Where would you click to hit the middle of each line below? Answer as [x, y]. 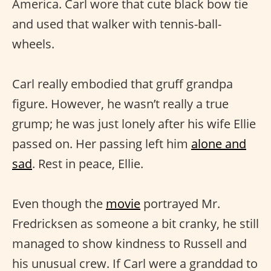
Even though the [59, 204]
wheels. [33, 44]
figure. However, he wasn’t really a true [120, 104]
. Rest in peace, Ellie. [88, 164]
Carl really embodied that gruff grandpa [122, 84]
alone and [219, 144]
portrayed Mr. [180, 204]
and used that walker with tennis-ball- [117, 24]
